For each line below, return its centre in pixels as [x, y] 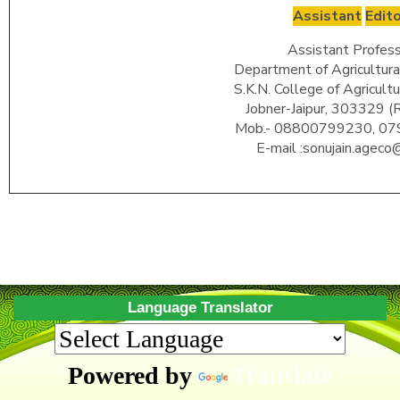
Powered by [133, 376]
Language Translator [200, 308]
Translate [282, 376]
